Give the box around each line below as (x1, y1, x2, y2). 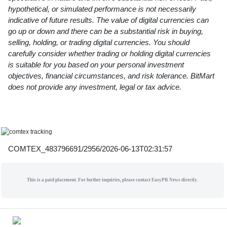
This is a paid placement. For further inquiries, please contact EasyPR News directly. (27, 177, 198, 183)
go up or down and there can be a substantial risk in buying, (8, 26, 203, 35)
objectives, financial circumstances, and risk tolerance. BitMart (8, 71, 214, 80)
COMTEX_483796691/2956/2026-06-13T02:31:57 (8, 144, 172, 153)
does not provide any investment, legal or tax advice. (8, 82, 181, 91)
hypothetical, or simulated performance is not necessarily (8, 4, 196, 13)
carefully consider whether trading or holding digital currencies (8, 49, 211, 58)
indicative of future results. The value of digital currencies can (8, 15, 209, 24)
